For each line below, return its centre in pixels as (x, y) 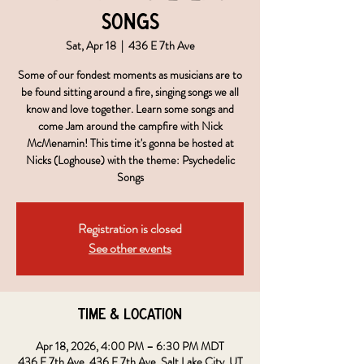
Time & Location (130, 315)
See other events (130, 248)
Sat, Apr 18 (91, 45)
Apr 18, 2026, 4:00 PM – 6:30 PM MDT (130, 346)
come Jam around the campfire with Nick (130, 126)
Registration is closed (130, 229)
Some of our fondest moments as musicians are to (130, 75)
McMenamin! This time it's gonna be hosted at (130, 143)
